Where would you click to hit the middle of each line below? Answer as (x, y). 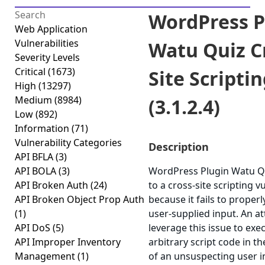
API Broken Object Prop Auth (80, 199)
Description (179, 147)
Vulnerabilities (47, 43)
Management (46, 256)
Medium (35, 100)
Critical (31, 72)
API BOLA (37, 171)
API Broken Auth (53, 185)
